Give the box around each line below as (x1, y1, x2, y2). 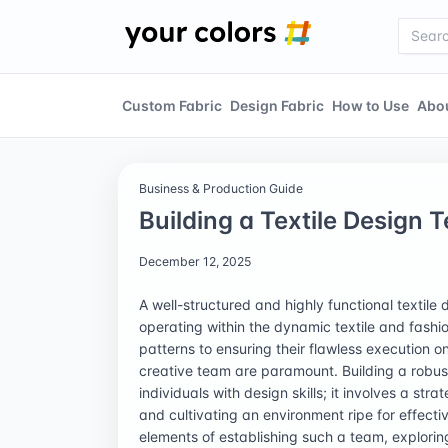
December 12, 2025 (139, 253, 251, 269)
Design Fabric (230, 96, 324, 114)
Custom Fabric (122, 96, 222, 114)
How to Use (332, 96, 409, 114)
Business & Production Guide (139, 180, 303, 196)
